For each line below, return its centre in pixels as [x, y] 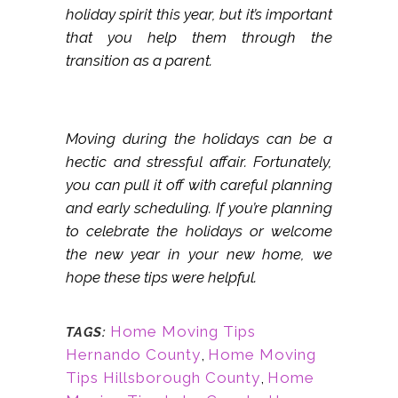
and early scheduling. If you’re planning [199, 208]
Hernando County [133, 355]
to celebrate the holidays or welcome [199, 231]
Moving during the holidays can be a [199, 139]
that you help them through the [199, 38]
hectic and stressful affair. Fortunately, [199, 162]
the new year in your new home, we [199, 255]
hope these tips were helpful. [161, 278]
